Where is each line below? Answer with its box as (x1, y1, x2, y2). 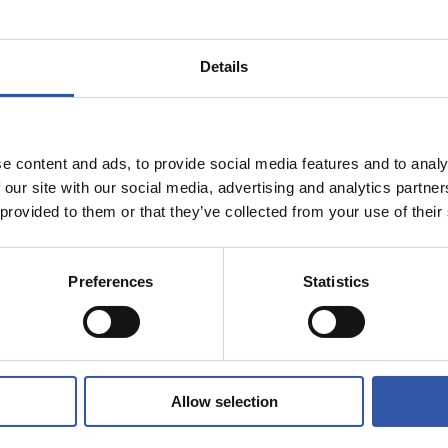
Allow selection (170, 393, 278, 411)
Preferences (68, 273, 154, 291)
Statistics (303, 273, 369, 291)
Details (199, 58, 249, 76)
